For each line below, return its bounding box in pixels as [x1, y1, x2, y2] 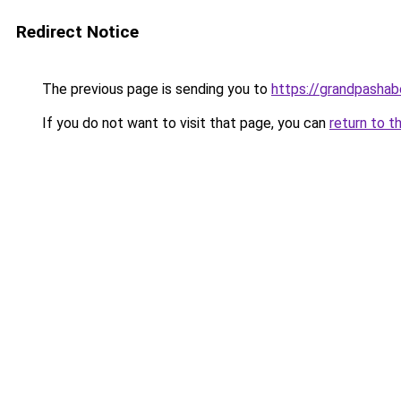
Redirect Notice [16, 21, 139, 42]
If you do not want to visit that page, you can [38, 115, 329, 132]
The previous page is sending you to [38, 81, 271, 98]
